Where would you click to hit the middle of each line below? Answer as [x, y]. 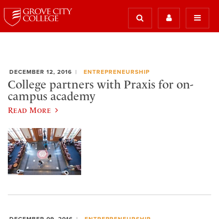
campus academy [52, 96]
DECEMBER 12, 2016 [41, 72]
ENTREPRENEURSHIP [116, 72]
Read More [30, 110]
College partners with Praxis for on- [100, 84]
